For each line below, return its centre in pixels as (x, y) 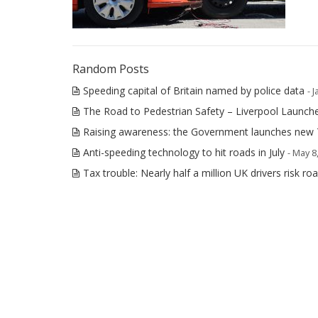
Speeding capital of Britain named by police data (194, 91)
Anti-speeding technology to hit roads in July (184, 152)
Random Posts (111, 69)
